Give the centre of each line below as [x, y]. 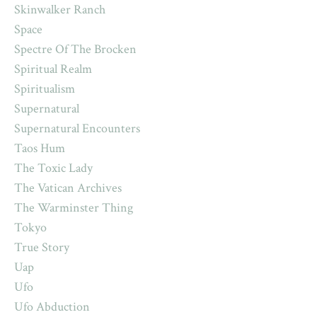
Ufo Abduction [52, 307]
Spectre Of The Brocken [75, 50]
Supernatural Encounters [77, 129]
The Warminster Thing [74, 208]
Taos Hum [40, 149]
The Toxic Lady [53, 168]
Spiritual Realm [53, 69]
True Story [42, 248]
